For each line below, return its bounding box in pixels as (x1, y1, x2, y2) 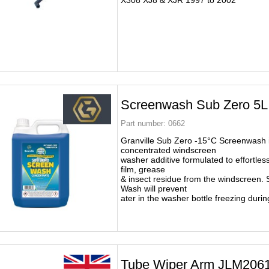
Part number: (121, 119, 166, 128)
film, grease (121, 165, 168, 174)
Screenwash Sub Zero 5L (121, 97, 268, 112)
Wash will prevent (121, 184, 187, 193)
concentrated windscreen (121, 145, 216, 155)
